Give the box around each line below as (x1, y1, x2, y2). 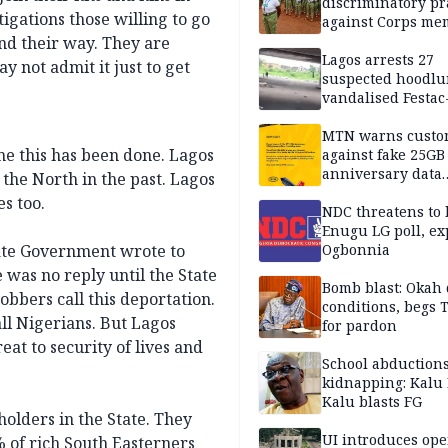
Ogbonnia (322, 240, 390, 260)
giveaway (322, 183, 387, 203)
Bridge (322, 107, 368, 127)
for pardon (322, 316, 397, 336)
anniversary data (322, 164, 442, 184)
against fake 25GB (322, 145, 445, 165)
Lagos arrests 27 (322, 50, 434, 70)
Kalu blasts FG (322, 392, 422, 412)
